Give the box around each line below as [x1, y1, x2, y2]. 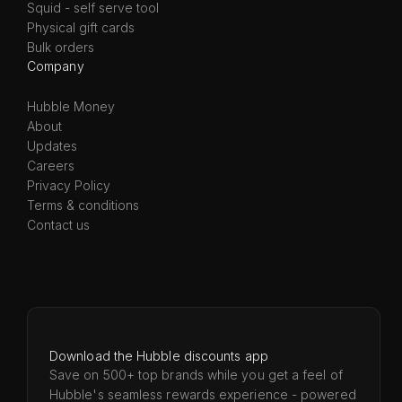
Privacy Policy [27, 178, 110, 193]
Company [27, 58, 84, 74]
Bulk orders [27, 39, 94, 55]
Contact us [27, 217, 90, 232]
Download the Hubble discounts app [49, 348, 268, 363]
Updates [27, 138, 77, 153]
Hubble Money [27, 99, 115, 114]
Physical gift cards [27, 20, 135, 35]
